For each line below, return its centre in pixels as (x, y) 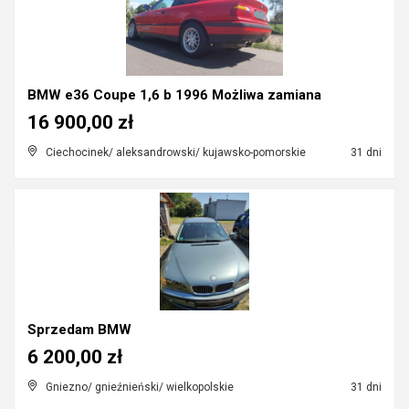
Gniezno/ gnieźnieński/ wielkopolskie (140, 387)
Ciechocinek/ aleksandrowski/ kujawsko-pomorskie (176, 152)
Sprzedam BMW (79, 330)
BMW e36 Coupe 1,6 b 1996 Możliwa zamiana (174, 95)
